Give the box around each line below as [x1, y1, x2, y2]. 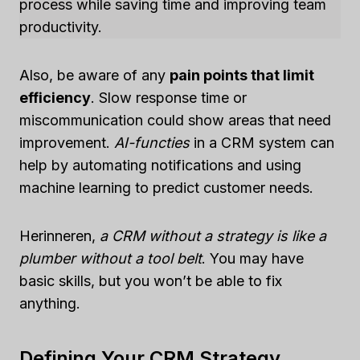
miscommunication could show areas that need [19, 112, 331, 129]
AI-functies [114, 134, 190, 151]
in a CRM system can [190, 134, 334, 151]
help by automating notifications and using [19, 157, 301, 174]
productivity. [19, 18, 102, 35]
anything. [19, 295, 80, 312]
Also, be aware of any [19, 67, 170, 84]
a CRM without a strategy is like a [100, 227, 326, 244]
